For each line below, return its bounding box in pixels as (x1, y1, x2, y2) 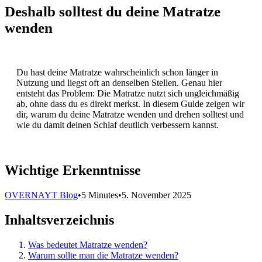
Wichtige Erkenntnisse (5, 163, 141, 178)
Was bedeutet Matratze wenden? (28, 240, 147, 250)
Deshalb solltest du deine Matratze (5, 3, 220, 19)
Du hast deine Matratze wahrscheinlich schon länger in (16, 67, 218, 77)
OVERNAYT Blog (5, 190, 78, 201)
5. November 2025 (122, 190, 191, 201)
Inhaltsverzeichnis (5, 212, 114, 228)
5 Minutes (81, 190, 118, 201)
